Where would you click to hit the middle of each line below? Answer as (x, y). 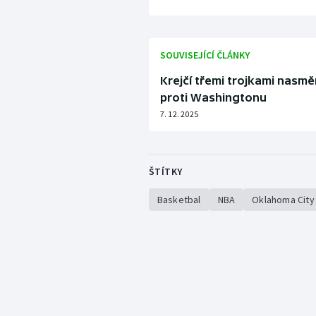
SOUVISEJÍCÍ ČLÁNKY (205, 55)
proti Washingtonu (213, 98)
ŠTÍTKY (165, 172)
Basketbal (179, 200)
